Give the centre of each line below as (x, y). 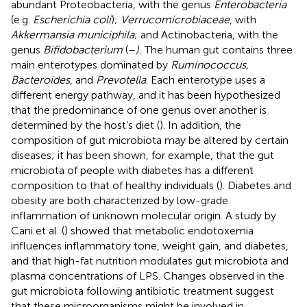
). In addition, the (200, 125)
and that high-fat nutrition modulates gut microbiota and (150, 260)
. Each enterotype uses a (206, 79)
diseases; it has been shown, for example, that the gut (143, 155)
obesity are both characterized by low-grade (120, 200)
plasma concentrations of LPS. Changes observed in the (148, 275)
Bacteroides (40, 79)
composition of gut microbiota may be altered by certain (150, 140)
